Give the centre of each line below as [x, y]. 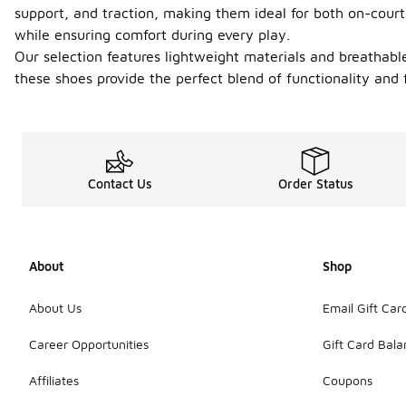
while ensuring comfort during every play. [152, 34]
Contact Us [120, 184]
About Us [55, 307]
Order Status [315, 184]
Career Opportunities [89, 343]
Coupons [348, 380]
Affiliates [54, 380]
